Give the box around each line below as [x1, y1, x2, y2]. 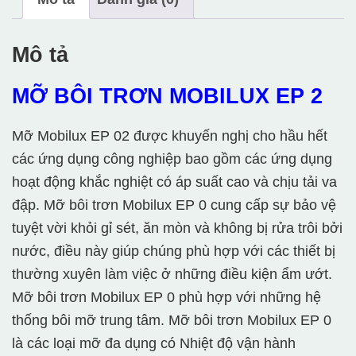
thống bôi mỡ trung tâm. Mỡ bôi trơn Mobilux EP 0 [12, 312, 331, 329]
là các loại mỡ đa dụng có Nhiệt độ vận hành [12, 335, 296, 352]
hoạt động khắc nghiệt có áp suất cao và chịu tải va [12, 174, 337, 191]
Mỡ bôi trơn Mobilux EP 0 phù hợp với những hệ [12, 289, 321, 306]
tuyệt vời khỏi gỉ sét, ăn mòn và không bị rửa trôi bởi [12, 220, 342, 237]
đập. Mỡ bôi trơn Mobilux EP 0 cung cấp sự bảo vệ [12, 197, 336, 214]
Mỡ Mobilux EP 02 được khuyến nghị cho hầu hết [12, 128, 327, 145]
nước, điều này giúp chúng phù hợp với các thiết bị [12, 243, 335, 260]
